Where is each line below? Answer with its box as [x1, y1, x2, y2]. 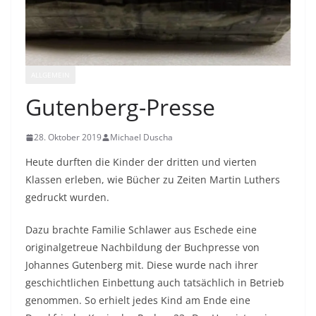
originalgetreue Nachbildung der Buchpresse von [25, 241, 260, 255]
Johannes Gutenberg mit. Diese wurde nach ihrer [25, 258, 258, 272]
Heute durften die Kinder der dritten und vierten [25, 155, 257, 169]
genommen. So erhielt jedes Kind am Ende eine [25, 293, 250, 308]
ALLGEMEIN [31, 70, 70, 80]
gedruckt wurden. [25, 190, 109, 205]
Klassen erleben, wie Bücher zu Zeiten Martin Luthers [25, 173, 280, 187]
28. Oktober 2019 [34, 131, 102, 144]
